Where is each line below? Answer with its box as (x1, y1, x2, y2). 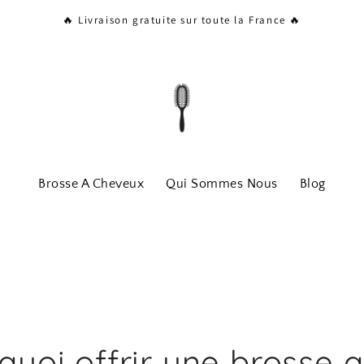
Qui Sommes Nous (166, 176, 278, 191)
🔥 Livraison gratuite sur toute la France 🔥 (62, 12, 302, 27)
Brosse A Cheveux (38, 176, 145, 191)
